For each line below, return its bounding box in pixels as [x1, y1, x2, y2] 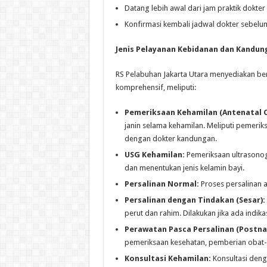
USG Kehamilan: [124, 150, 185, 159]
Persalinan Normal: [124, 179, 199, 188]
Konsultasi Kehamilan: [124, 253, 211, 263]
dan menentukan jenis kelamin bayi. [124, 163, 244, 172]
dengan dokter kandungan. [124, 133, 217, 143]
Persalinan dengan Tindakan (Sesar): [124, 195, 265, 204]
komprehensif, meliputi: [115, 82, 196, 92]
